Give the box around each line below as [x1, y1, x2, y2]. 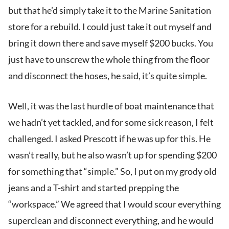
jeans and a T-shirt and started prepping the [8, 182, 179, 194]
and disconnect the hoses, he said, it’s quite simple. [8, 70, 207, 82]
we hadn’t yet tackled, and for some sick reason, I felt [8, 117, 214, 128]
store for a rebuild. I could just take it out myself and [8, 21, 212, 33]
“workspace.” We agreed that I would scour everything [8, 198, 221, 210]
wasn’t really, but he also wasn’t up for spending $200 [8, 149, 217, 161]
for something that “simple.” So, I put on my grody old [8, 166, 217, 177]
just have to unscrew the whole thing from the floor [8, 54, 210, 65]
